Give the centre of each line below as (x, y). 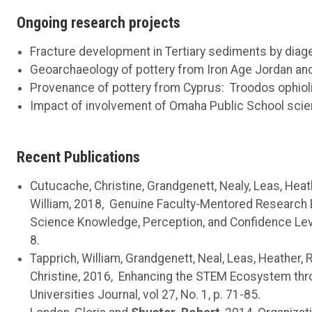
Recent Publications (78, 157)
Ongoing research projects (99, 22)
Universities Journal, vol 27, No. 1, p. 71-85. (146, 294)
